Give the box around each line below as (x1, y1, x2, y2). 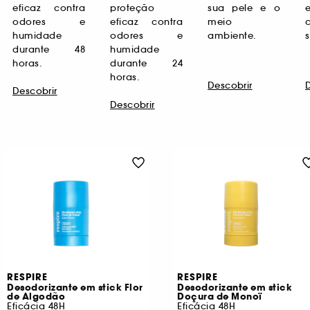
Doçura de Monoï (177, 290, 262, 303)
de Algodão (7, 290, 65, 303)
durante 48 (12, 43, 85, 55)
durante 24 (110, 57, 183, 69)
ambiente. (208, 29, 257, 42)
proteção (110, 1, 154, 14)
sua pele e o (208, 1, 280, 14)
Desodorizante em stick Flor (7, 281, 143, 294)
